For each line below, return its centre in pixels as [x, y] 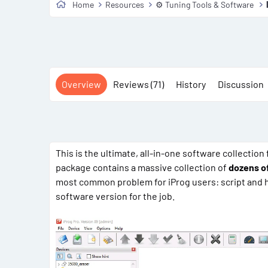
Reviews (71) [138, 84]
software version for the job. [115, 196]
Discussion [241, 84]
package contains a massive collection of [142, 167]
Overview [81, 84]
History [191, 84]
